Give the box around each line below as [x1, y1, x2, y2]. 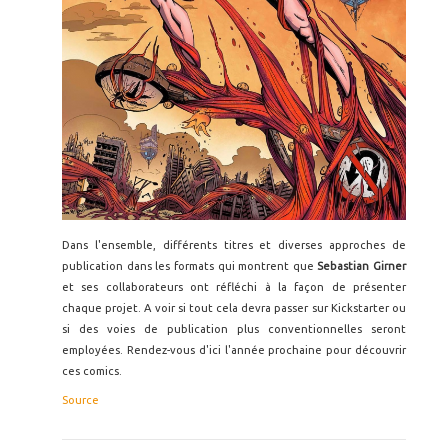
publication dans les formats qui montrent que [62, 259, 318, 272]
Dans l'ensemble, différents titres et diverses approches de [62, 238, 406, 251]
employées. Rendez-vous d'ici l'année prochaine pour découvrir [62, 343, 406, 356]
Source [62, 393, 99, 406]
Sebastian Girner [317, 259, 406, 272]
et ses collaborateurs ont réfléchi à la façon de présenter [62, 280, 406, 293]
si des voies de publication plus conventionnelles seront [62, 322, 406, 335]
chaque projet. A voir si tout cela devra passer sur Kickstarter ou [62, 301, 406, 314]
